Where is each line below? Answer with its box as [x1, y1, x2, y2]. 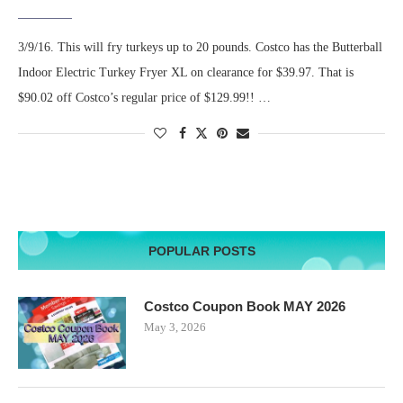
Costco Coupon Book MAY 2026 [144, 299, 345, 315]
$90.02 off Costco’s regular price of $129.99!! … [18, 91, 271, 105]
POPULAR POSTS [148, 244, 255, 259]
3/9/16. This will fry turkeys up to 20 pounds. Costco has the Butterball [18, 40, 382, 55]
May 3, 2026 [144, 320, 206, 335]
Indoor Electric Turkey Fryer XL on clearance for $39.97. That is [18, 66, 354, 80]
